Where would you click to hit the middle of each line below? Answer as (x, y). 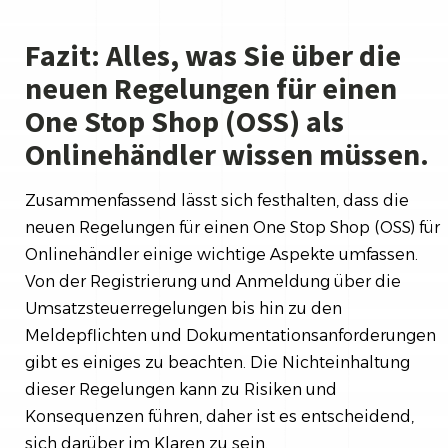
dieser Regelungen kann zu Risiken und (181, 389)
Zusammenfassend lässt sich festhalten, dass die (217, 200)
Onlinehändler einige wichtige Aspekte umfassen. (221, 254)
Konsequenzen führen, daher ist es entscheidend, (219, 416)
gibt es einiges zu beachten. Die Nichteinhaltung (217, 362)
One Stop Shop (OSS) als (184, 120)
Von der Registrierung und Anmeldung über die (213, 281)
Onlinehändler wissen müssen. (227, 153)
